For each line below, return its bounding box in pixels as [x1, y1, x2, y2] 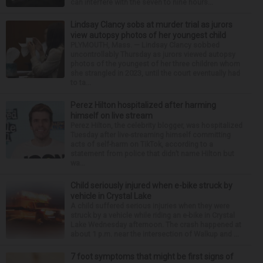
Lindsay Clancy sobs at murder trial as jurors [70, 20, 232, 29]
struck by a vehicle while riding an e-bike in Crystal [70, 211, 235, 220]
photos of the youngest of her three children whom [70, 59, 240, 68]
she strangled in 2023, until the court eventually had [70, 69, 240, 77]
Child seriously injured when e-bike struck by [70, 181, 232, 190]
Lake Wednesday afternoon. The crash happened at [70, 220, 241, 229]
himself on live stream [70, 111, 153, 120]
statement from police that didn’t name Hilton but [70, 149, 234, 158]
